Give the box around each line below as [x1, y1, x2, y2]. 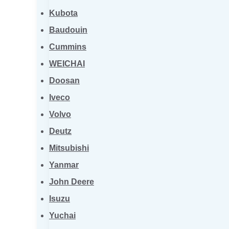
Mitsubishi [49, 144, 89, 152]
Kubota [49, 9, 78, 17]
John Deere [49, 177, 94, 186]
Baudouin [49, 26, 87, 34]
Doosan [49, 76, 80, 85]
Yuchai [49, 211, 76, 220]
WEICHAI [49, 59, 85, 68]
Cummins [49, 42, 86, 51]
